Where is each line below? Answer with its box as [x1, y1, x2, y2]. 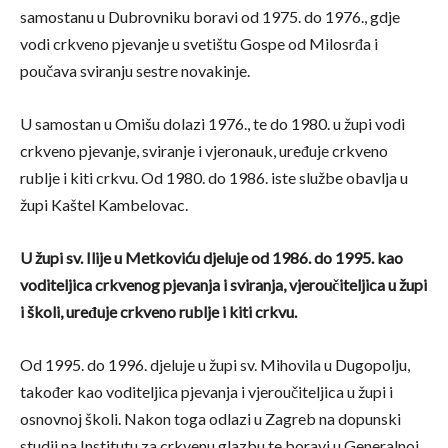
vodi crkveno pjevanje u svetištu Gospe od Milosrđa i [20, 34, 378, 54]
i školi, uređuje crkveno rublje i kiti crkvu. [20, 302, 297, 322]
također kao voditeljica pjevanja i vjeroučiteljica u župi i [20, 382, 393, 402]
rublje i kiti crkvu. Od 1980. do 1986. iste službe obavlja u [20, 168, 408, 188]
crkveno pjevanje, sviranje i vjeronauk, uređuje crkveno [20, 141, 388, 161]
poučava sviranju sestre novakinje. [20, 61, 250, 81]
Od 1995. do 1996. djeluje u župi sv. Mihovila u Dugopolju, [20, 355, 410, 375]
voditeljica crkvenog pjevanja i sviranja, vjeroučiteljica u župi [20, 275, 427, 295]
